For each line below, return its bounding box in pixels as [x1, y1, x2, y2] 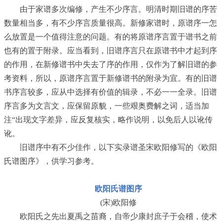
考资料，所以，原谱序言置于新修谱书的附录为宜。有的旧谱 [4, 74, 217, 82]
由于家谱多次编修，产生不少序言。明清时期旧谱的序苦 [20, 5, 217, 13]
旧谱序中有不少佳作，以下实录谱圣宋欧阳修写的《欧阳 [20, 143, 217, 151]
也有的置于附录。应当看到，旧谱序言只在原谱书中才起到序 [4, 46, 217, 55]
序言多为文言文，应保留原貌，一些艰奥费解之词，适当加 [4, 102, 209, 110]
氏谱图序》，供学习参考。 [4, 157, 99, 165]
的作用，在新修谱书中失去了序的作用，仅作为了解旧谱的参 [4, 60, 217, 69]
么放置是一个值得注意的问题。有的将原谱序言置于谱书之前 [4, 33, 217, 41]
